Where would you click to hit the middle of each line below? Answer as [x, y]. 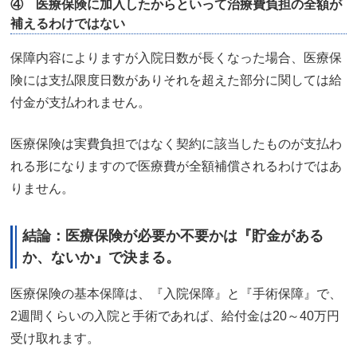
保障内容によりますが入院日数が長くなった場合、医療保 [176, 58]
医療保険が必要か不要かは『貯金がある [194, 235]
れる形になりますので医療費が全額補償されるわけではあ [176, 167]
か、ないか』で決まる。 [101, 257]
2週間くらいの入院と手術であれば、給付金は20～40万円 [175, 316]
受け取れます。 [55, 338]
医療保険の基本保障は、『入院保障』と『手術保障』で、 [176, 293]
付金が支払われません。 [80, 103]
